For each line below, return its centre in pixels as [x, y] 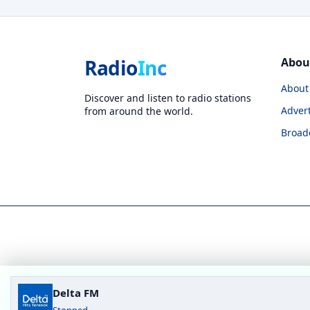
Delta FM [76, 293]
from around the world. [139, 111]
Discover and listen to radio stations [168, 98]
